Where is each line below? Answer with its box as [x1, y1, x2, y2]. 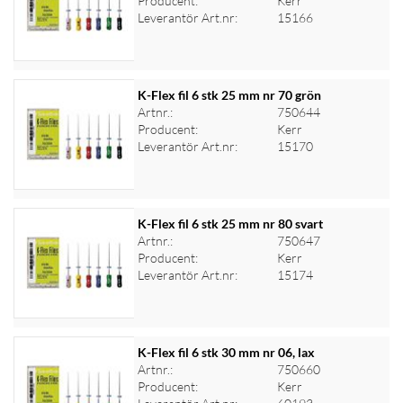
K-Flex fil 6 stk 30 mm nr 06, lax [137, 345, 315, 360]
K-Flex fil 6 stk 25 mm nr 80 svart [137, 216, 323, 231]
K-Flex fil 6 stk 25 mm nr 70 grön [137, 87, 321, 103]
